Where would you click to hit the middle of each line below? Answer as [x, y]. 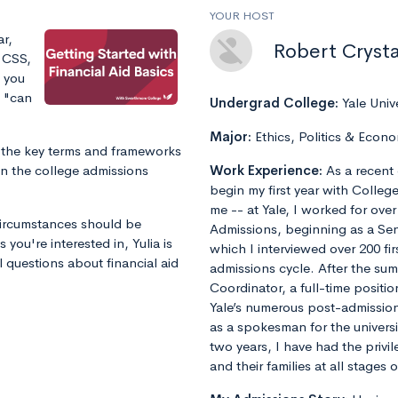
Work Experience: [268, 171]
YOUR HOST [242, 16]
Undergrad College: [276, 103]
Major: [232, 137]
